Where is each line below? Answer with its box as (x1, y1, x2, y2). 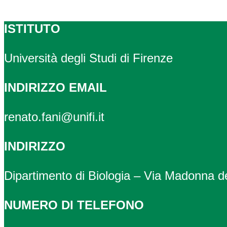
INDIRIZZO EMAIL (4, 81, 107, 95)
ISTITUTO (4, 22, 60, 36)
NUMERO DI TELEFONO (4, 198, 144, 212)
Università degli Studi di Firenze (4, 51, 173, 65)
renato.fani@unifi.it (4, 110, 104, 124)
